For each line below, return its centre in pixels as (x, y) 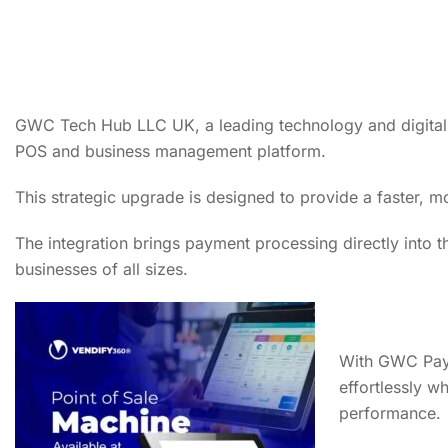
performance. (390, 413)
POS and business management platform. (170, 151)
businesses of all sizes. (101, 269)
